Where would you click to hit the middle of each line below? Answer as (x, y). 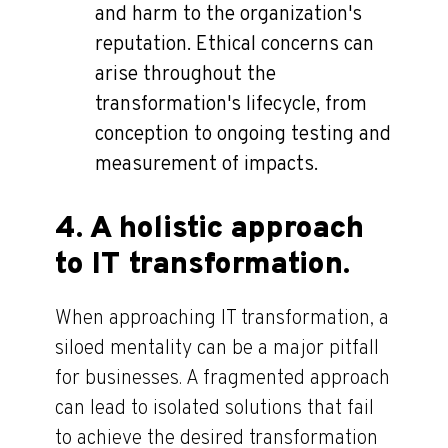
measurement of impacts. (206, 164)
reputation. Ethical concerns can (234, 44)
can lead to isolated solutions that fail (214, 408)
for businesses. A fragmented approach (222, 378)
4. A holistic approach (209, 229)
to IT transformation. (202, 265)
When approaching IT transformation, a (222, 318)
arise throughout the (185, 74)
